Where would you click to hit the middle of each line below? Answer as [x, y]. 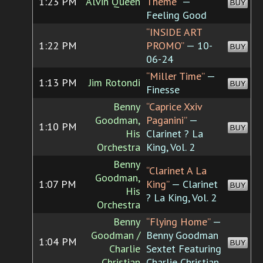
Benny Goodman [182, 235]
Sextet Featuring [184, 249]
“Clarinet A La [176, 171]
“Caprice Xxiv [174, 107]
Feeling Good [176, 15]
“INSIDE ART [174, 32]
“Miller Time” [175, 76]
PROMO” [165, 46]
